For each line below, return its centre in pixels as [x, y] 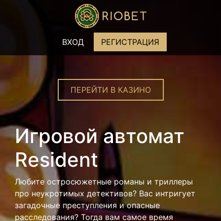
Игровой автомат [100, 136]
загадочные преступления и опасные [87, 205]
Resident [56, 160]
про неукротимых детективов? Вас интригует [105, 193]
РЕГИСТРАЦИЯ [130, 42]
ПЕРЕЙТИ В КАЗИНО [110, 90]
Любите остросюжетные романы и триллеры [104, 182]
